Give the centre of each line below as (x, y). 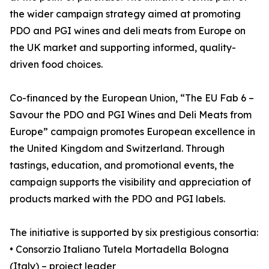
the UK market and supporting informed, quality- (123, 48)
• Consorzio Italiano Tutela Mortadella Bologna (119, 249)
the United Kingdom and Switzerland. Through (117, 149)
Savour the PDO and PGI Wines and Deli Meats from (131, 115)
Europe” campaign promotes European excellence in (132, 132)
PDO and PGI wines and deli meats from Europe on (128, 31)
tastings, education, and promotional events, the (122, 165)
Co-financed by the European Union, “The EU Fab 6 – (132, 98)
